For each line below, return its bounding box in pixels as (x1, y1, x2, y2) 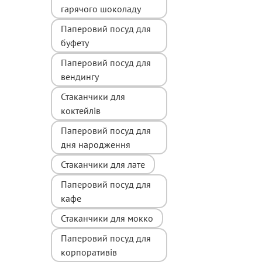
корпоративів (61, 246, 117, 258)
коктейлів (61, 105, 101, 117)
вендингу (61, 71, 99, 83)
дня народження (61, 139, 130, 151)
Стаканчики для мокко (61, 212, 153, 225)
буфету (61, 37, 89, 49)
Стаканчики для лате (61, 158, 145, 171)
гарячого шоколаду (61, 3, 141, 15)
